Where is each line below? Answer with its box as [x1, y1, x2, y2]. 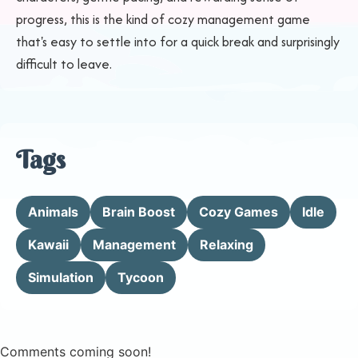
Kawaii [28, 237, 69, 253]
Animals [28, 204, 78, 220]
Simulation [28, 269, 93, 285]
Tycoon [117, 269, 164, 285]
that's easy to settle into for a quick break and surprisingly [16, 32, 340, 51]
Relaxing [200, 237, 253, 253]
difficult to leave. [16, 54, 112, 74]
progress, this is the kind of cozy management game [16, 10, 310, 29]
